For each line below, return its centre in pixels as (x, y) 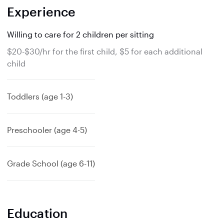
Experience (41, 11)
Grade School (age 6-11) (51, 163)
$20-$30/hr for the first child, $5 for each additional (105, 51)
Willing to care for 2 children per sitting (80, 34)
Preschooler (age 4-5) (47, 130)
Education (37, 213)
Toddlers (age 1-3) (40, 96)
